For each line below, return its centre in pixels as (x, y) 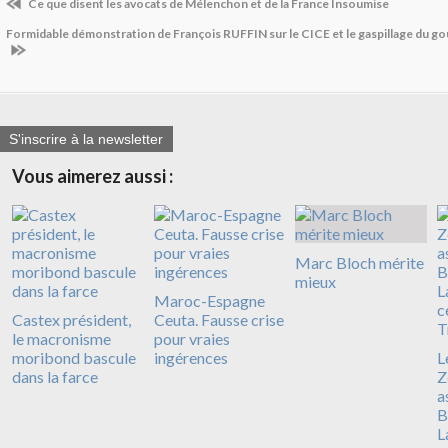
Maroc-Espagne (209, 301)
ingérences (190, 358)
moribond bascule (74, 358)
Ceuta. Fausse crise (218, 320)
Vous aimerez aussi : (92, 176)
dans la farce (55, 377)
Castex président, (71, 320)
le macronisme (61, 339)
